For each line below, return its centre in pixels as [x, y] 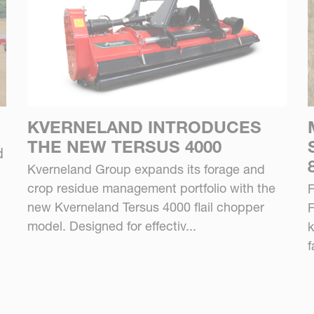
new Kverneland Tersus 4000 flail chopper [145, 207]
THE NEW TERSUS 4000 [124, 146]
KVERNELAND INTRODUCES [144, 127]
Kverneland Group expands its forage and [146, 169]
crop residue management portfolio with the [151, 188]
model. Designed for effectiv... [111, 226]
